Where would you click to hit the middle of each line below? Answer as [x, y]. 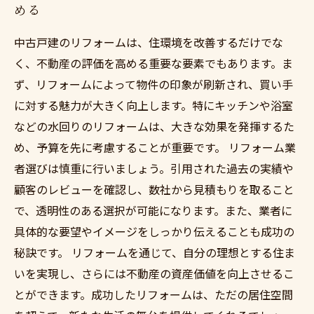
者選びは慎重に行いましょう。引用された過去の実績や [154, 168]
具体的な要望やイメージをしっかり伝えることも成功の [154, 231]
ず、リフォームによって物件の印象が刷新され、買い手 [153, 84]
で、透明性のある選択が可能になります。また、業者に [153, 210]
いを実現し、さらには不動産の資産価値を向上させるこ [154, 273]
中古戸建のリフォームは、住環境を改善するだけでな [149, 42]
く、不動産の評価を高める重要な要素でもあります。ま [153, 63]
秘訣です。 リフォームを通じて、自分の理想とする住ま [155, 252]
